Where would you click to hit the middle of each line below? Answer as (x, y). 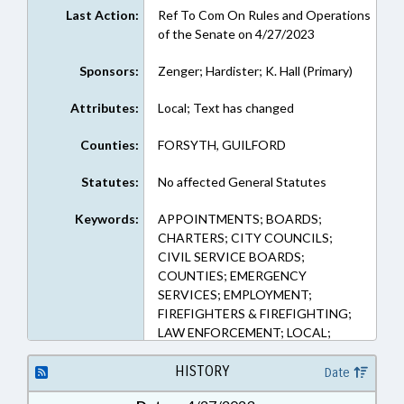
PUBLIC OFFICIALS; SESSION (243, 389)
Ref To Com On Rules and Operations (264, 15)
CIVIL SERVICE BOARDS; (231, 257)
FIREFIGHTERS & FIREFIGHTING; (254, 313)
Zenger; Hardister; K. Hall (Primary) (255, 71)
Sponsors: (109, 71)
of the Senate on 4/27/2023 (236, 34)
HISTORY (202, 371)
